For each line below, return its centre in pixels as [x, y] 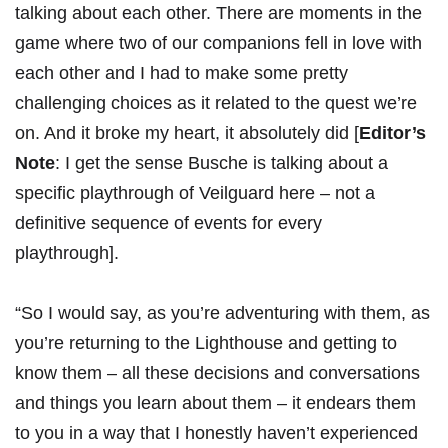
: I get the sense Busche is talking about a [221, 163]
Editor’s [392, 133]
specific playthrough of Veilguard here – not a [195, 193]
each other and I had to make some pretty [181, 73]
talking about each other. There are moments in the [218, 13]
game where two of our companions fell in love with [218, 43]
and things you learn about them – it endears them [215, 403]
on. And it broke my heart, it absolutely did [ [187, 133]
